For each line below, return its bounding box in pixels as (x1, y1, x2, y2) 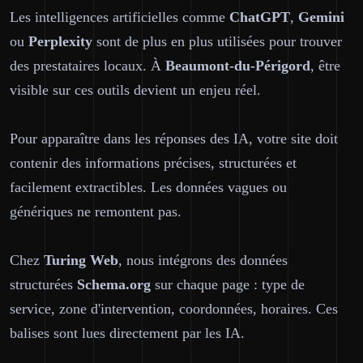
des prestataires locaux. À (10, 58, 165, 74)
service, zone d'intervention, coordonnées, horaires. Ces (10, 301, 338, 317)
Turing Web (44, 252, 118, 268)
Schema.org (77, 276, 151, 293)
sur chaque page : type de (151, 276, 305, 293)
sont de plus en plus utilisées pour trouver (92, 33, 342, 49)
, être (310, 58, 340, 74)
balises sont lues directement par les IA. (10, 325, 245, 341)
